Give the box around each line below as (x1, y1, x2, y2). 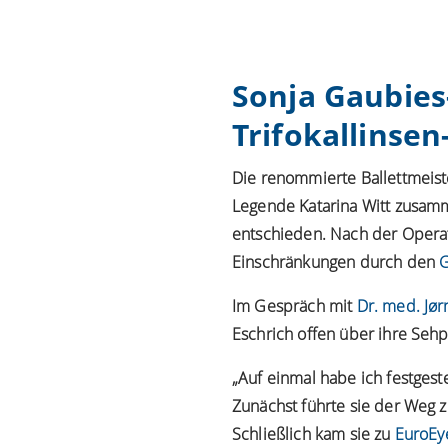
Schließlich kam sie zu (232, 422, 395, 445)
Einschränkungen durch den (232, 250, 440, 273)
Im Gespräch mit (232, 294, 357, 317)
